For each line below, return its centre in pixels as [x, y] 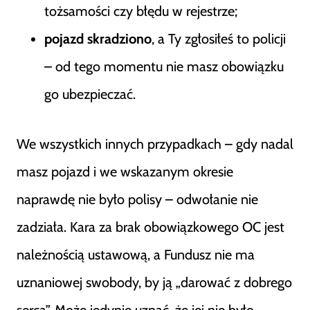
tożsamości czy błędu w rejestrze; [141, 11]
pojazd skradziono [98, 39]
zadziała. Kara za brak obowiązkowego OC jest [151, 227]
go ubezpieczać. [90, 94]
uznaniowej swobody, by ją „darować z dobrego [154, 282]
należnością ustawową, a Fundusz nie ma [136, 255]
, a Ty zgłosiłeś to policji [219, 39]
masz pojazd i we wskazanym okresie [125, 172]
